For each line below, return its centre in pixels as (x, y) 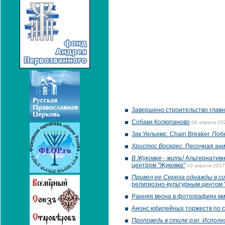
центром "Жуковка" (158, 165)
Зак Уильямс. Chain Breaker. (172, 134)
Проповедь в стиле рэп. (166, 220)
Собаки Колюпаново (161, 122)
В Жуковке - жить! (158, 158)
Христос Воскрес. (158, 146)
